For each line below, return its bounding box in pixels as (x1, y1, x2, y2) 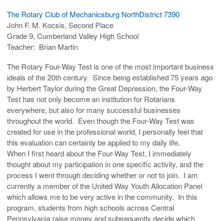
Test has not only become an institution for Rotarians (7, 93, 175, 104)
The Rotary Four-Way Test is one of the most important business (7, 61, 214, 72)
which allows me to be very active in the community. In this (7, 191, 197, 202)
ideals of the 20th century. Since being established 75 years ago (7, 72, 213, 82)
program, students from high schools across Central (7, 202, 174, 213)
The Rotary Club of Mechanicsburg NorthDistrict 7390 (7, 8, 180, 19)
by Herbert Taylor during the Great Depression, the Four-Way (7, 82, 202, 93)
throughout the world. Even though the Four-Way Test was (7, 115, 194, 126)
